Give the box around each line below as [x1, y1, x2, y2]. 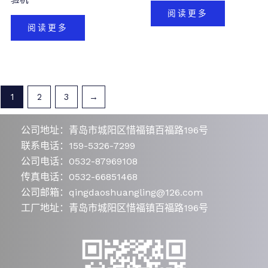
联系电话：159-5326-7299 [21, 140, 135, 152]
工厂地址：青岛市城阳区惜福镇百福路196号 [21, 202, 208, 214]
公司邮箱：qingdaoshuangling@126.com [21, 187, 203, 199]
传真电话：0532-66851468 [21, 171, 138, 183]
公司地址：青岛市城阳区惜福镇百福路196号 [21, 124, 208, 136]
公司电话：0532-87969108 [21, 156, 138, 167]
